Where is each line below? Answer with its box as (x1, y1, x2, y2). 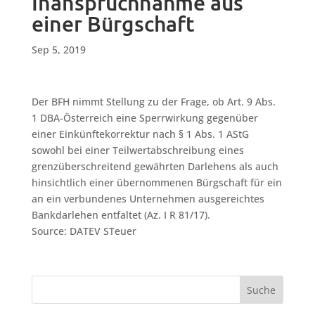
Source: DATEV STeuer (31, 224, 136, 238)
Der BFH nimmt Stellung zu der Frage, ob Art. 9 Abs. (31, 95, 276, 108)
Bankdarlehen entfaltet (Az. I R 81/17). (31, 208, 210, 221)
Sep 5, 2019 (31, 43, 86, 56)
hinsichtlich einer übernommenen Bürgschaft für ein (31, 176, 282, 189)
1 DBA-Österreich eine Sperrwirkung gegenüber (31, 111, 258, 124)
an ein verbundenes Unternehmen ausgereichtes (31, 192, 264, 205)
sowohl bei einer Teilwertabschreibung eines (31, 143, 244, 157)
